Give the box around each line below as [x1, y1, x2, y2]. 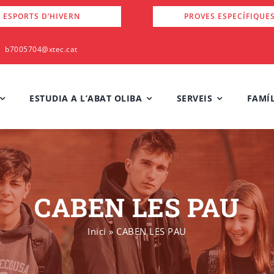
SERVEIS [176, 92, 212, 104]
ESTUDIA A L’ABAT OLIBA [29, 92, 142, 104]
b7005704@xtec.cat [5, 44, 78, 54]
